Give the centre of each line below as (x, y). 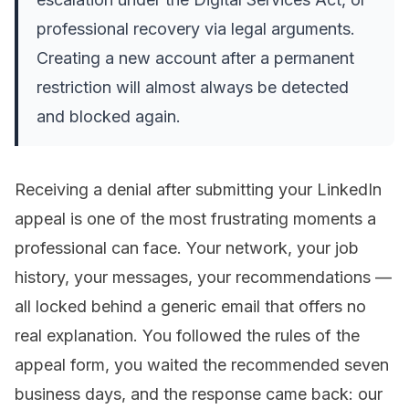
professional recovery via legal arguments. (196, 29)
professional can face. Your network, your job (187, 248)
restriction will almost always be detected (193, 88)
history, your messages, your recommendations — (203, 278)
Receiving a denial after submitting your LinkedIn (198, 190)
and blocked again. (109, 117)
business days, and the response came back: (186, 394)
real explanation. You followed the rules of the (187, 336)
